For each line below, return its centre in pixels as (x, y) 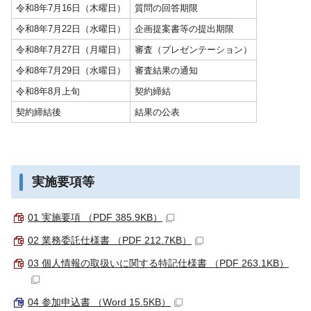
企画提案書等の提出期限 (184, 28)
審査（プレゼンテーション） (193, 49)
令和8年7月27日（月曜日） (71, 49)
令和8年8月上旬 (48, 91)
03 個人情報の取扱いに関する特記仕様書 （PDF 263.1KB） (158, 263)
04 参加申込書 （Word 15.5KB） (99, 302)
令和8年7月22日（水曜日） (71, 28)
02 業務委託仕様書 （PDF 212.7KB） (110, 240)
